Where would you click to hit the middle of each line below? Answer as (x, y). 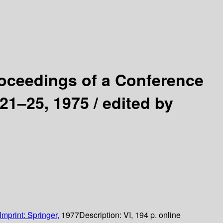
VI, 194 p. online (152, 215)
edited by (138, 102)
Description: (101, 215)
